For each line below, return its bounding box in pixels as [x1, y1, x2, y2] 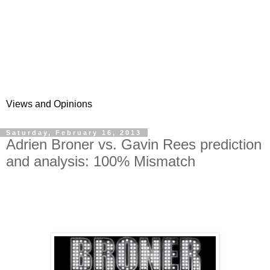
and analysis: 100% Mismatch [6, 153, 195, 169]
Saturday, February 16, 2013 [6, 129, 142, 136]
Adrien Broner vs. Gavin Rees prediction [6, 136, 262, 152]
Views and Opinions [6, 99, 92, 109]
